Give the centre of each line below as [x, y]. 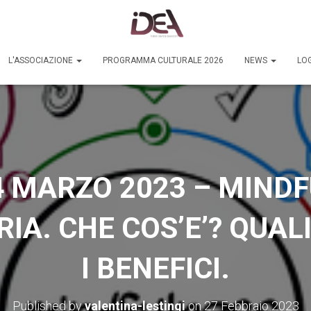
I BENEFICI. [155, 268]
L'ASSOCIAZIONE [42, 60]
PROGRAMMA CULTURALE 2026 [163, 60]
